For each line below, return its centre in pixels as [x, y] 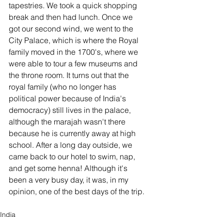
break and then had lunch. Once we [72, 17]
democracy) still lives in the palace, [71, 110]
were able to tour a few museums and [74, 63]
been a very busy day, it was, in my [70, 180]
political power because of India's [68, 98]
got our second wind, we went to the [72, 29]
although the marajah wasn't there [68, 122]
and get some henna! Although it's [69, 168]
